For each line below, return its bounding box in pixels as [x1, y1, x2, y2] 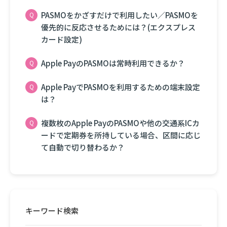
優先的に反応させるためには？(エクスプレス [41, 22, 196, 32]
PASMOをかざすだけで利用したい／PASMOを [41, 10, 198, 20]
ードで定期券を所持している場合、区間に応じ [41, 130, 201, 140]
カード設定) [41, 34, 82, 45]
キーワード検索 [25, 205, 79, 216]
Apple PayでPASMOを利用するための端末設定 [41, 82, 200, 92]
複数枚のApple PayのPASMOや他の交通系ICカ [41, 118, 200, 128]
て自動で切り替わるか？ [41, 142, 125, 153]
